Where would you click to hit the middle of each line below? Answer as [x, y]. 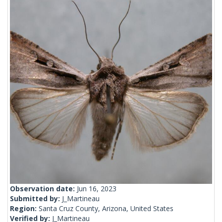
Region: [24, 209]
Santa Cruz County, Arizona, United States [106, 209]
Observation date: [43, 189]
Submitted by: [36, 199]
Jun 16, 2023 [97, 189]
